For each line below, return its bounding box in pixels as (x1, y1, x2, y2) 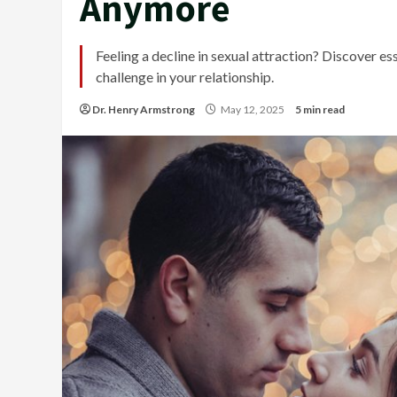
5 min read (295, 103, 345, 116)
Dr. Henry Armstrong (92, 103, 195, 116)
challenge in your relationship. (96, 68, 274, 85)
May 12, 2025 (219, 103, 286, 116)
